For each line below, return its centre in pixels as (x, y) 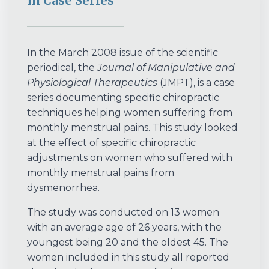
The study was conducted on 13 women (123, 213)
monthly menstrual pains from (101, 173)
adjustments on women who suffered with (130, 158)
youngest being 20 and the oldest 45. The (128, 243)
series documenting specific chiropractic (123, 98)
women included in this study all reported (128, 258)
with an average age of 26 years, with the (124, 228)
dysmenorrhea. (63, 188)
